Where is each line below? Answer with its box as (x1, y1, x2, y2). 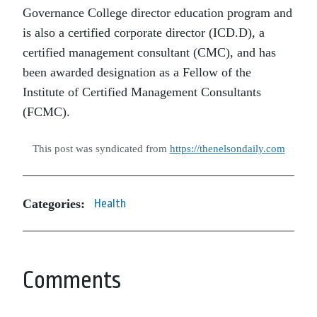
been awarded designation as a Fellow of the (23, 65, 251, 79)
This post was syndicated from (32, 142, 170, 154)
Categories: (23, 196, 85, 211)
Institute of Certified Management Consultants (23, 85, 261, 99)
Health (94, 197, 126, 210)
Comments (23, 267, 121, 294)
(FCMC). (23, 105, 70, 119)
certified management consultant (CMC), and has (23, 45, 276, 59)
